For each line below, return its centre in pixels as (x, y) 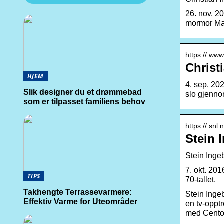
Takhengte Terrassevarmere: (78, 192)
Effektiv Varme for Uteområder (80, 202)
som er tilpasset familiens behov (84, 102)
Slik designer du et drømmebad (83, 92)
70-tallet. (200, 179)
